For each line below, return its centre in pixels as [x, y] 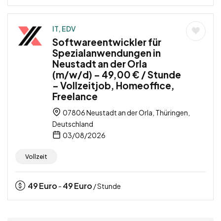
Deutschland [73, 124]
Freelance [75, 96]
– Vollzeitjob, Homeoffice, [113, 86]
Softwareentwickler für [107, 42]
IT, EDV [64, 29]
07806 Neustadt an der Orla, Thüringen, [126, 113]
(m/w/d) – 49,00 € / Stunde [117, 75]
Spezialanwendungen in [107, 53]
